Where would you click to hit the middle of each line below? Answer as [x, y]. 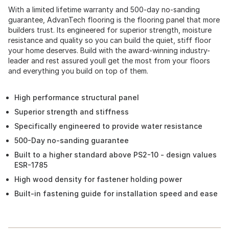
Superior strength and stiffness [72, 112]
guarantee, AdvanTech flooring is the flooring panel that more [114, 20]
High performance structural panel [77, 97]
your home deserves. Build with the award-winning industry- [109, 50]
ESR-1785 [31, 165]
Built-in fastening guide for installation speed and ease [116, 193]
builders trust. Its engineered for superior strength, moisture [110, 30]
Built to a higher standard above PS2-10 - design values [116, 155]
